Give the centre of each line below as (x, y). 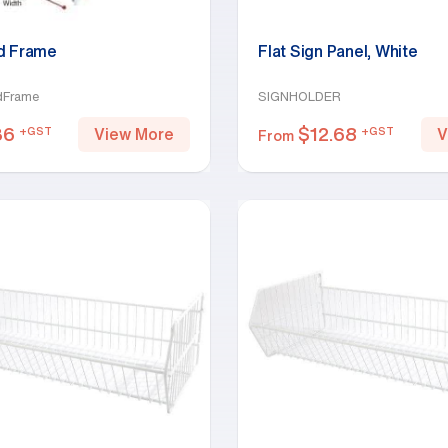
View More (134, 134)
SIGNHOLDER (299, 96)
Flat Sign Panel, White (338, 51)
